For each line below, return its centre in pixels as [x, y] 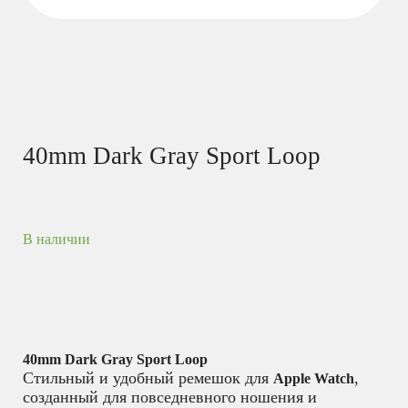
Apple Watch [314, 378]
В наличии [56, 240]
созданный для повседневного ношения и [170, 397]
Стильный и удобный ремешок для [148, 377]
